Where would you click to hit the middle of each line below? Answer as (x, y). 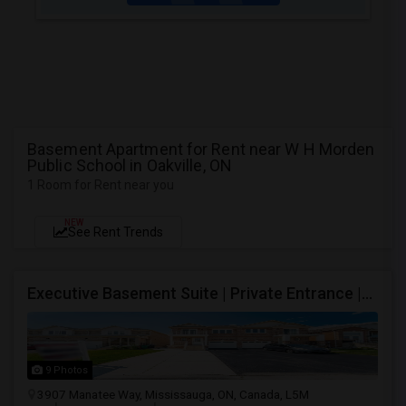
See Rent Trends (116, 232)
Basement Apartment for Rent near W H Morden (201, 149)
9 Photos (65, 370)
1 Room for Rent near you (101, 185)
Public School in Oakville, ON (130, 165)
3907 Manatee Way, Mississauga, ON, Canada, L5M (173, 394)
